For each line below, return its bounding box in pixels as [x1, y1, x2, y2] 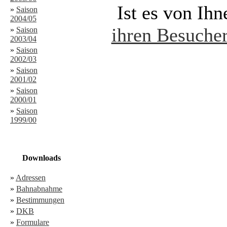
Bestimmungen [16, 196, 64, 204]
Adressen [16, 173, 46, 182]
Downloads [22, 154, 61, 162]
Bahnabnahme [16, 184, 62, 193]
